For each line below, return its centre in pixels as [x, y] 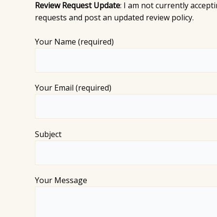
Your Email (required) [73, 88]
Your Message [61, 180]
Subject [48, 134]
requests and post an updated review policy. [114, 17]
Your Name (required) [74, 42]
